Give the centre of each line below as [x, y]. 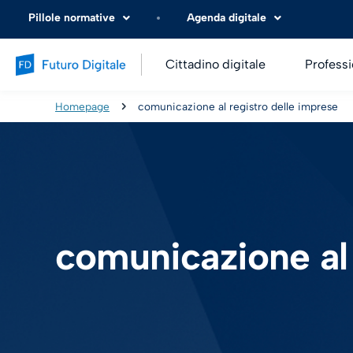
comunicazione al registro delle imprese [238, 106]
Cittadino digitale [216, 64]
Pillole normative [72, 18]
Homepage [82, 106]
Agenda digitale [227, 18]
